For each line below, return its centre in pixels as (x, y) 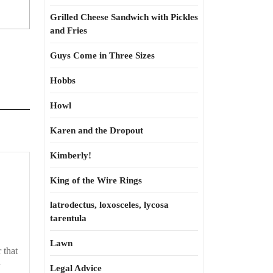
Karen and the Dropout (97, 130)
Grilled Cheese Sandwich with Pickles (124, 17)
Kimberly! (71, 155)
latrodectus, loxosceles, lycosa (109, 205)
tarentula (68, 218)
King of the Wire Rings (96, 180)
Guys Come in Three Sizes (102, 55)
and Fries (69, 30)
